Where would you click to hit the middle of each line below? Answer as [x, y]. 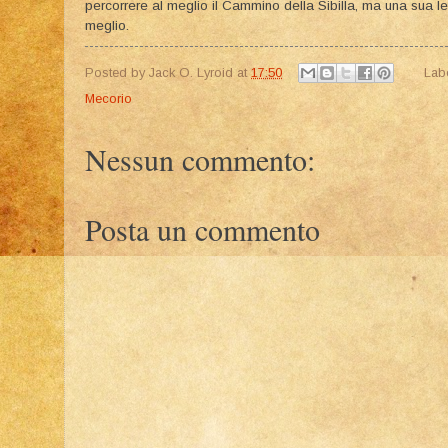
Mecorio [108, 99]
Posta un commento [202, 229]
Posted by [117, 72]
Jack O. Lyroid [191, 72]
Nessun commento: [200, 159]
